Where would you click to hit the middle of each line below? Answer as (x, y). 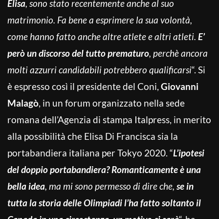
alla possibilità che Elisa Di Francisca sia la (93, 136)
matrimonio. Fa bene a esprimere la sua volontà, (100, 20)
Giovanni (180, 86)
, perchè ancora (178, 53)
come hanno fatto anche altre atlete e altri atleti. (103, 36)
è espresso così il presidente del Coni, (84, 86)
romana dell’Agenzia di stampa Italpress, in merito (109, 119)
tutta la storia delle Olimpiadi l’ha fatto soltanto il (104, 202)
